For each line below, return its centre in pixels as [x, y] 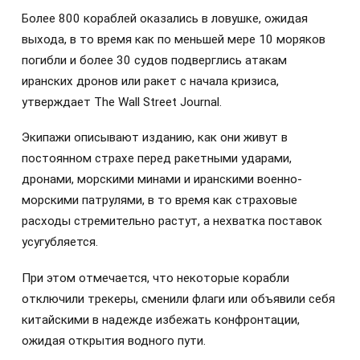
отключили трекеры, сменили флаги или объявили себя [178, 299]
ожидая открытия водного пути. [114, 340]
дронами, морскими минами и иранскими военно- [162, 180]
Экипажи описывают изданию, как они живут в [155, 138]
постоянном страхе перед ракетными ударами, [157, 159]
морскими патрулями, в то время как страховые [160, 200]
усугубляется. [60, 242]
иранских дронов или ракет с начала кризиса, [150, 82]
